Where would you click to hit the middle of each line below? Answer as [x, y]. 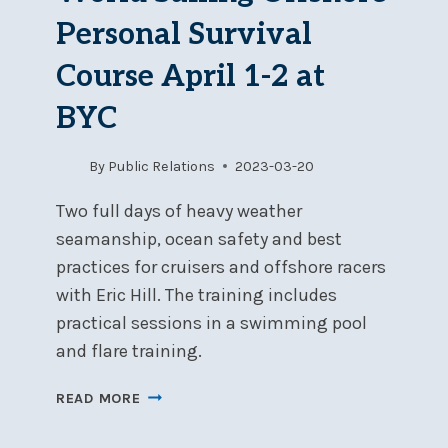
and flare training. [129, 350]
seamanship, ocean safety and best [199, 238]
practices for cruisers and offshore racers [221, 266]
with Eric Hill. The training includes [196, 294]
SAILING [168, 416]
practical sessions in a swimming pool [211, 322]
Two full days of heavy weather [179, 210]
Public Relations [162, 166]
